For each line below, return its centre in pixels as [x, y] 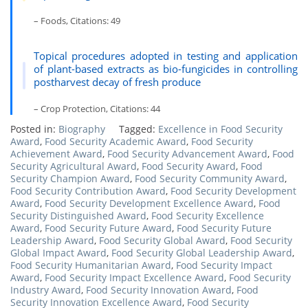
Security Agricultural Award [74, 166]
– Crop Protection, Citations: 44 [97, 109]
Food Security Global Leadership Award [202, 253]
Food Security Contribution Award [88, 191]
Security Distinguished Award [78, 216]
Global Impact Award [58, 253]
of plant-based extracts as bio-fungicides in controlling [165, 69]
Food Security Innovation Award [159, 290]
